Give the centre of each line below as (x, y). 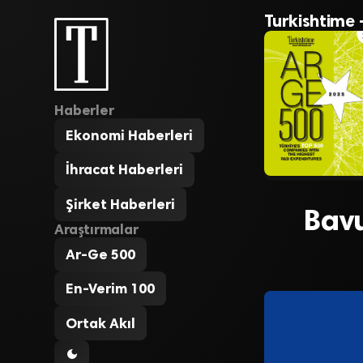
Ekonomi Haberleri (130, 136)
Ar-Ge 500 (101, 254)
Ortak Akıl (101, 323)
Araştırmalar (96, 229)
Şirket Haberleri (121, 204)
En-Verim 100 (111, 289)
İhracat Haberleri (125, 170)
